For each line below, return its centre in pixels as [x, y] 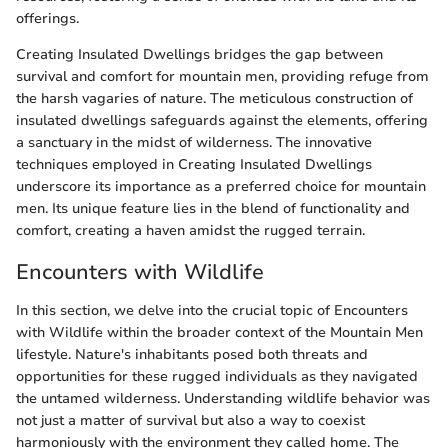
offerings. [47, 19]
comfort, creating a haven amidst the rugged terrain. [190, 231]
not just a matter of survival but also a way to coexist [190, 420]
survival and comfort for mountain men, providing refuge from [222, 77]
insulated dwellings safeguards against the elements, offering [222, 121]
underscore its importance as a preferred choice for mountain [221, 187]
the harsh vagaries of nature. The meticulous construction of [214, 99]
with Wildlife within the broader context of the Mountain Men [219, 332]
